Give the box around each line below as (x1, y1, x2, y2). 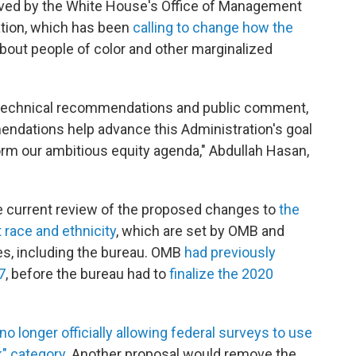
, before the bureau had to (6, 265, 169, 282)
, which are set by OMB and (116, 222, 284, 239)
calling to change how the (133, 19, 293, 36)
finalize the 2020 (169, 265, 273, 282)
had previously (184, 244, 276, 261)
